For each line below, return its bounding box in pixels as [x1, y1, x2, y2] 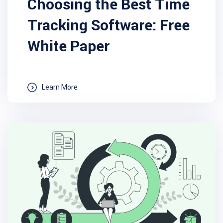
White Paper [27, 37, 110, 55]
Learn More [42, 83, 78, 92]
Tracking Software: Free [27, 16, 190, 34]
